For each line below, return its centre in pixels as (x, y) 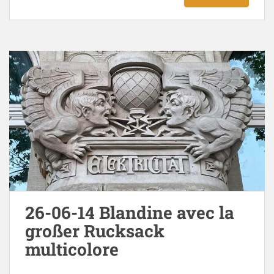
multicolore (72, 249)
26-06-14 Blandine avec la (130, 212)
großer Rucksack (95, 231)
